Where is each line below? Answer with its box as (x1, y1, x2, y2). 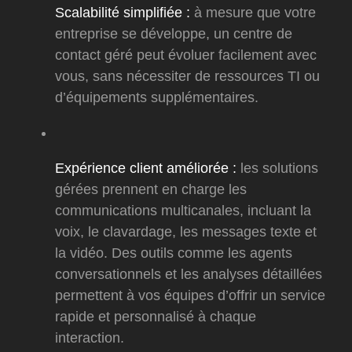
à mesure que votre (194, 5, 316, 21)
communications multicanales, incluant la (55, 203, 311, 219)
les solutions (240, 160, 318, 177)
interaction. (55, 330, 124, 346)
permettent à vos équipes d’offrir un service (55, 288, 325, 304)
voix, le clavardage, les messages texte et (55, 224, 317, 240)
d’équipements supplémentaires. (55, 90, 258, 106)
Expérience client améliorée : (55, 160, 240, 177)
